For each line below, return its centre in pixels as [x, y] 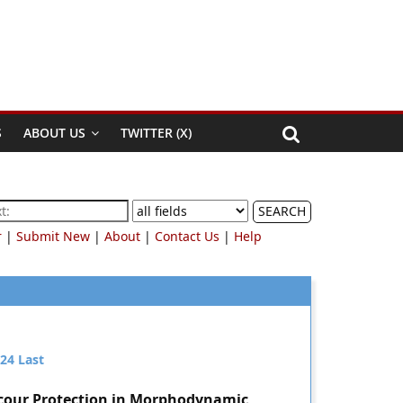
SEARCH [282, 211]
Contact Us [187, 236]
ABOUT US [54, 133]
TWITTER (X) [156, 133]
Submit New [53, 236]
